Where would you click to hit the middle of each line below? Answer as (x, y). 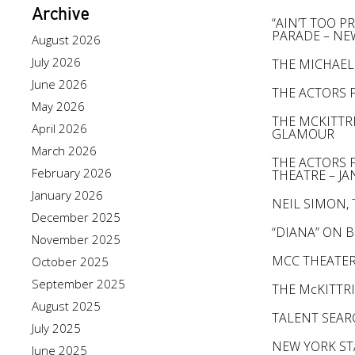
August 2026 (66, 40)
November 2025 (76, 239)
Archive (61, 13)
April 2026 (59, 128)
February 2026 (72, 173)
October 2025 (70, 261)
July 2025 (56, 328)
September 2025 (78, 284)
